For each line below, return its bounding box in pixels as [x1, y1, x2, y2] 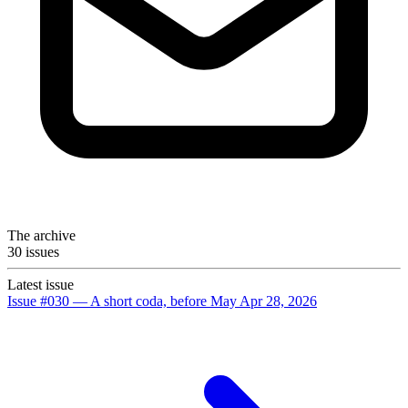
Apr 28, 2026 [240, 292, 317, 309]
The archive [7, 227, 76, 243]
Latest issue [7, 276, 74, 292]
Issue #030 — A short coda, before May [7, 292, 237, 309]
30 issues [7, 243, 59, 260]
